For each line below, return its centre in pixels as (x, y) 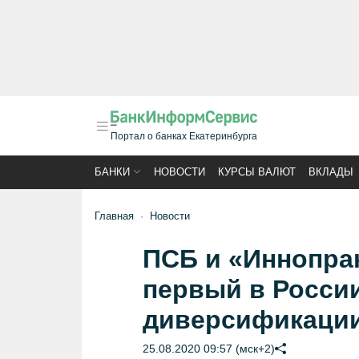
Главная (114, 216)
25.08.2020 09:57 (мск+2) (208, 349)
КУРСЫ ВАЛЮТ (257, 172)
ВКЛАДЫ (331, 172)
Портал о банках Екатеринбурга (184, 136)
